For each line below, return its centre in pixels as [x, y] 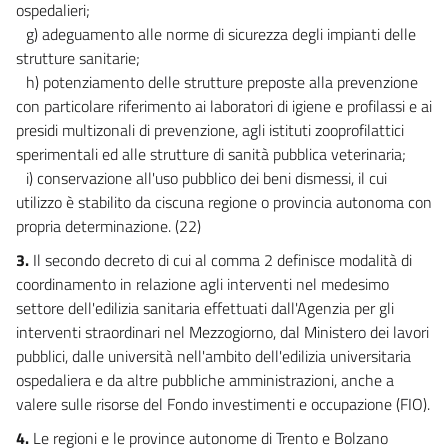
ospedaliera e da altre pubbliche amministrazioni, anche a [205, 379]
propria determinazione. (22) [108, 225]
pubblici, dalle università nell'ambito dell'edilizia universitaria [213, 355]
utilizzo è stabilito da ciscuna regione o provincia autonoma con [224, 201]
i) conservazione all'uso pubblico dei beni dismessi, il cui [206, 177]
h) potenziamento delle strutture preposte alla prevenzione [222, 81]
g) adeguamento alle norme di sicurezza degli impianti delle [221, 33]
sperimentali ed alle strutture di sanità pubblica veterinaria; [211, 153]
